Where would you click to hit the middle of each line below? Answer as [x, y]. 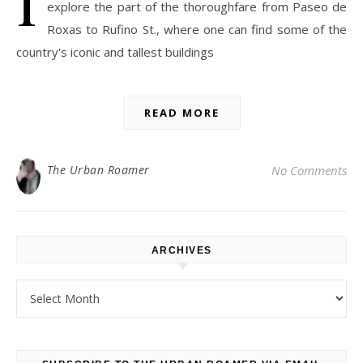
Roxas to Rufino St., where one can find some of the [197, 30]
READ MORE [181, 113]
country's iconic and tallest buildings [115, 52]
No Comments [309, 171]
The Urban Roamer [98, 170]
